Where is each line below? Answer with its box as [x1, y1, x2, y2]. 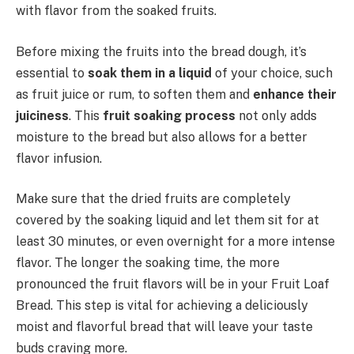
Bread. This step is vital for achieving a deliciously [16, 298, 308, 314]
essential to [16, 65, 88, 81]
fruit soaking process [103, 107, 235, 123]
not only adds [235, 107, 317, 123]
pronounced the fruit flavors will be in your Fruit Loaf [16, 277, 330, 292]
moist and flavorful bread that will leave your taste [16, 319, 313, 335]
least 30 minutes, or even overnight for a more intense [16, 234, 335, 250]
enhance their [253, 86, 337, 102]
